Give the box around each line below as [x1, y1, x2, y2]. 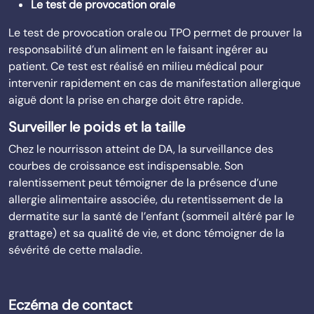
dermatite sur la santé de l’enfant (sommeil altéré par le [8, 209, 294, 224]
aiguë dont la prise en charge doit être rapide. [8, 93, 243, 107]
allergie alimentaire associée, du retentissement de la [8, 192, 283, 207]
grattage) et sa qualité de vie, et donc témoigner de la [8, 226, 285, 240]
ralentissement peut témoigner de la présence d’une [8, 175, 278, 190]
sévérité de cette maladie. [8, 243, 142, 257]
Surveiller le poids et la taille [8, 118, 185, 136]
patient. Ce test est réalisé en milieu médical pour [8, 59, 264, 74]
